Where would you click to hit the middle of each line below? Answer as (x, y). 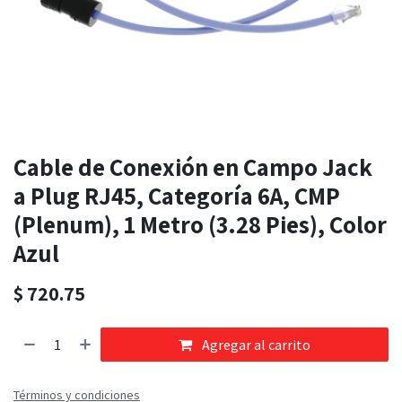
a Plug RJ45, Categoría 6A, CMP (177, 196)
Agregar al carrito (255, 345)
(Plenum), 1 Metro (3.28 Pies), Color (200, 225)
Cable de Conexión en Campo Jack (193, 167)
